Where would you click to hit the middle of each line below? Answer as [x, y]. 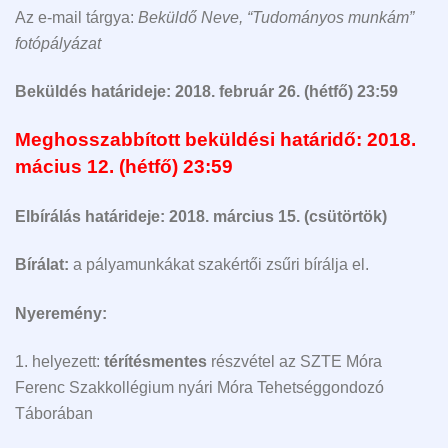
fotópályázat [58, 43]
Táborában [54, 414]
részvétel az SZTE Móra [296, 362]
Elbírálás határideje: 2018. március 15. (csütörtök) [201, 216]
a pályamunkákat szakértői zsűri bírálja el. [219, 265]
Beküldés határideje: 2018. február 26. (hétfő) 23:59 [206, 92]
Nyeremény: [61, 313]
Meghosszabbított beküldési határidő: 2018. [215, 140]
